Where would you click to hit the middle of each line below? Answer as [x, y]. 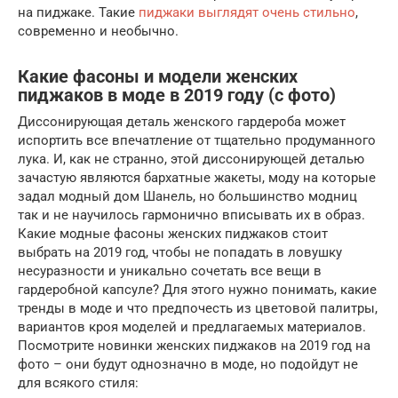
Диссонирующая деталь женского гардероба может [182, 122]
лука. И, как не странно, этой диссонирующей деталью [191, 159]
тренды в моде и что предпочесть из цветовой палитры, [198, 309]
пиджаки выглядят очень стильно [247, 13]
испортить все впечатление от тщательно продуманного [197, 141]
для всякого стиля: [78, 383]
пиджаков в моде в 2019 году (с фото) [177, 95]
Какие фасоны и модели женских [158, 76]
